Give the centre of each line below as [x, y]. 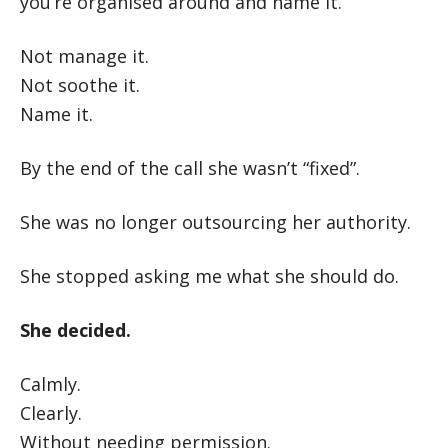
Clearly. [51, 413]
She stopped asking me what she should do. [209, 276]
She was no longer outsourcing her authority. [215, 222]
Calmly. [50, 384]
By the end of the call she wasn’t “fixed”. [190, 168]
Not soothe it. [80, 85]
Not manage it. [84, 56]
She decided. [75, 330]
